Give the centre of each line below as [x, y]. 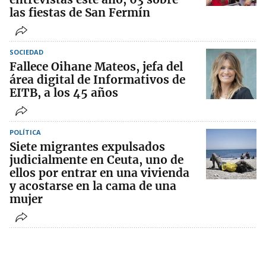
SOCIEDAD [26, 52]
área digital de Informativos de [97, 80]
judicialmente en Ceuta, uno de [96, 160]
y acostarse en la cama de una [93, 186]
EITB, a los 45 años [64, 93]
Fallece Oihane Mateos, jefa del [96, 67]
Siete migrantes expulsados [87, 147]
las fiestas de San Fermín [80, 13]
